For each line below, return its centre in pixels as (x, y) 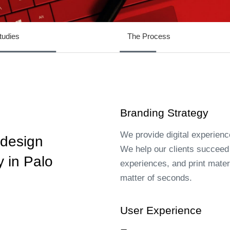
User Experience (161, 210)
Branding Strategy (164, 113)
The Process (149, 36)
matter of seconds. (156, 178)
